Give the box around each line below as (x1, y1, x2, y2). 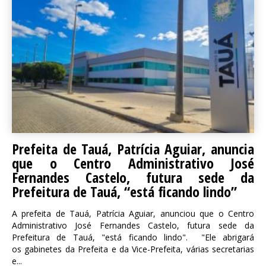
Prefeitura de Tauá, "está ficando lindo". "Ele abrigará (12, 232, 254, 243)
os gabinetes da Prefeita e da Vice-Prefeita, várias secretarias (12, 243, 254, 255)
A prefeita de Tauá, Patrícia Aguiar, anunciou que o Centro (12, 208, 254, 219)
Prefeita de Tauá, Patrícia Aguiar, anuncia (12, 139, 254, 159)
